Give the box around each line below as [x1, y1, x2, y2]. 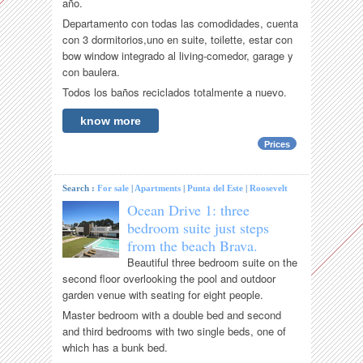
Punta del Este [187, 183, 244, 194]
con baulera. [62, 64, 121, 80]
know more [80, 114, 142, 128]
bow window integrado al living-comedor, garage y [62, 48, 294, 64]
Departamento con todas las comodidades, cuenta [62, 15, 299, 32]
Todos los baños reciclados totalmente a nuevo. [62, 84, 288, 100]
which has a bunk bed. [62, 340, 169, 356]
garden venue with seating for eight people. [62, 287, 264, 303]
